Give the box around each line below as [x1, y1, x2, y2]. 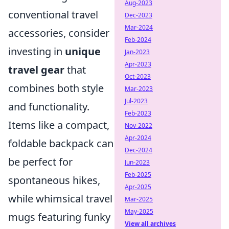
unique [65, 44, 101, 58]
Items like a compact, [8, 118, 109, 132]
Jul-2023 [125, 97, 148, 105]
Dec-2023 [125, 11, 152, 19]
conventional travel [8, 7, 98, 21]
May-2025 [125, 207, 153, 216]
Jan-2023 [125, 48, 150, 56]
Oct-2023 [125, 72, 151, 81]
